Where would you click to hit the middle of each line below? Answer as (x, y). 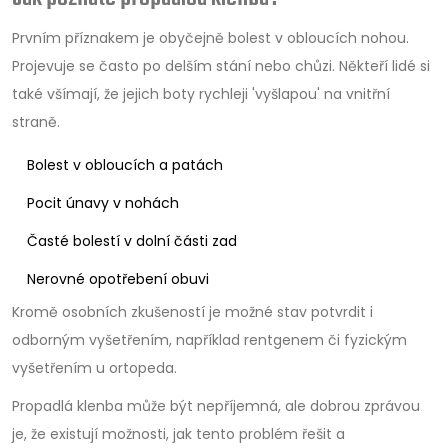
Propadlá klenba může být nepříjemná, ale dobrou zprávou (216, 405)
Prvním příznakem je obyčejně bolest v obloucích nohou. (210, 37)
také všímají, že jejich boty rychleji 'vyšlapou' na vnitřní (201, 93)
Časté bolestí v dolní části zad (132, 240)
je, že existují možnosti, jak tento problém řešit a (178, 433)
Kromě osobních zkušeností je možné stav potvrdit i (192, 311)
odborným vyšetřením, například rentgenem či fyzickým (209, 339)
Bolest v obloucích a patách (125, 164)
